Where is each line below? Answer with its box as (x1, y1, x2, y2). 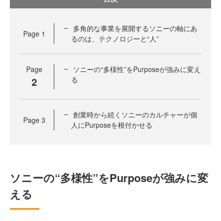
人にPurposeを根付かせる (71, 120, 152, 130)
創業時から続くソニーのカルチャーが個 (73, 110, 197, 119)
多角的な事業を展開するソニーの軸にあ (73, 23, 197, 33)
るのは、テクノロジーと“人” (71, 34, 159, 43)
